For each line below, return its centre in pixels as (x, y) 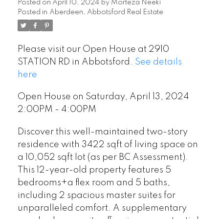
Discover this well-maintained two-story (102, 132)
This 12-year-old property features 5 (94, 170)
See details (158, 62)
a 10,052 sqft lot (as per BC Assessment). (103, 157)
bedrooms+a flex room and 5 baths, (94, 183)
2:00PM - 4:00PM (57, 110)
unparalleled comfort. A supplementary (102, 208)
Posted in (32, 12)
